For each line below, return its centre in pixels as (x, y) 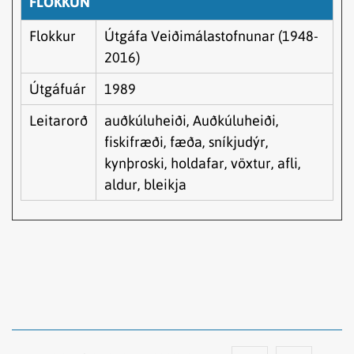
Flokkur (53, 36)
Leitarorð (58, 120)
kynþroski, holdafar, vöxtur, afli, (203, 163)
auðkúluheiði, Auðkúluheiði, (192, 120)
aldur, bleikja (145, 184)
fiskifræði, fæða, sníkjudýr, (186, 141)
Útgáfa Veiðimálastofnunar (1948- (211, 36)
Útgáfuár (58, 88)
